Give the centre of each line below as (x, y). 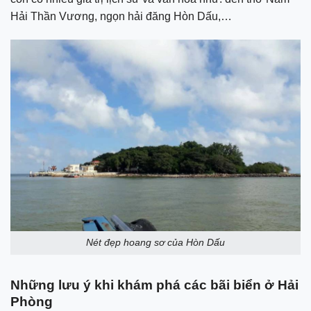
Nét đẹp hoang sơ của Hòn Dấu (155, 243)
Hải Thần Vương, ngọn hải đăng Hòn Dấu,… (121, 17)
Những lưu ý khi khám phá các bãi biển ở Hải (154, 285)
